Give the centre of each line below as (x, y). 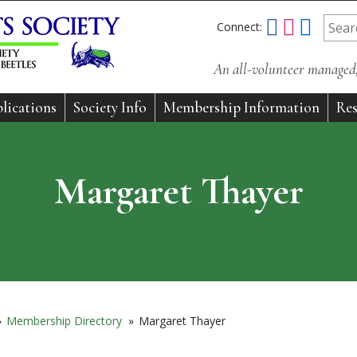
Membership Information (241, 107)
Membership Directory (64, 321)
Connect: (241, 27)
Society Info (110, 107)
